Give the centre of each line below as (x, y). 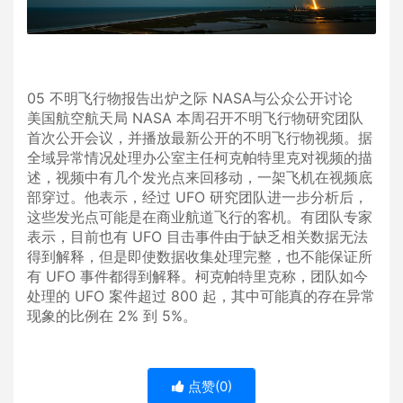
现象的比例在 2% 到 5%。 (112, 316)
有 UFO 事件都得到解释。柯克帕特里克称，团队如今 (197, 277)
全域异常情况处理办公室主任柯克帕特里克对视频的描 (200, 158)
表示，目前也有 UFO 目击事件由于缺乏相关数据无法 (197, 237)
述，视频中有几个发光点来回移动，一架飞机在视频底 (200, 178)
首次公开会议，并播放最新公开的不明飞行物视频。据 (200, 138)
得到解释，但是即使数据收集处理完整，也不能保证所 (200, 257)
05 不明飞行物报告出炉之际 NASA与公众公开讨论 (190, 99)
